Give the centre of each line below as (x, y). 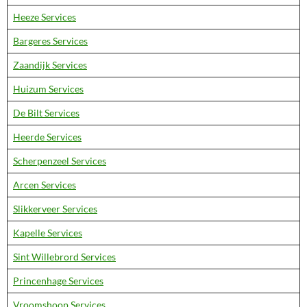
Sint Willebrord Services (64, 257)
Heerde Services (47, 137)
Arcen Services (45, 185)
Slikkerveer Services (55, 209)
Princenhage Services (58, 281)
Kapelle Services (48, 233)
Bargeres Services (50, 41)
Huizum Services (48, 89)
